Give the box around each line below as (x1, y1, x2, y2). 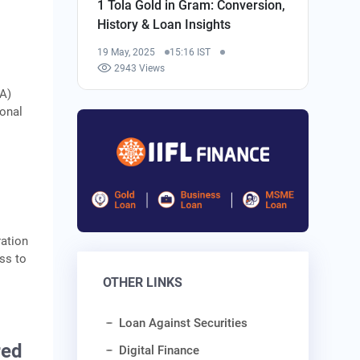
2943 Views (114, 62, 166, 74)
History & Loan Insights (97, 16, 231, 32)
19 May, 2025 (97, 46, 156, 58)
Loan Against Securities (119, 316, 248, 331)
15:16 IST (170, 46, 211, 58)
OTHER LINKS (103, 275, 183, 291)
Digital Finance (119, 343, 200, 358)
